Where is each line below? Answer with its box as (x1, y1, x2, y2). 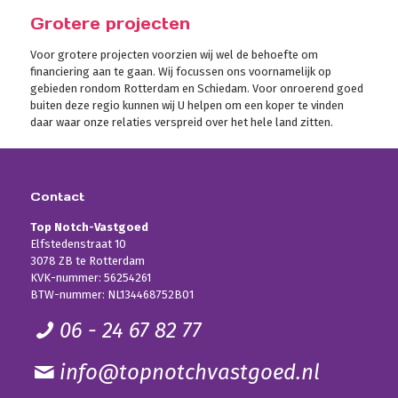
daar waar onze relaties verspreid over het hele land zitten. (29, 115, 333, 129)
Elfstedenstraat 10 (29, 236, 126, 251)
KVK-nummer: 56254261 (29, 270, 151, 284)
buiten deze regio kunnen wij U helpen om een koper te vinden (29, 98, 344, 112)
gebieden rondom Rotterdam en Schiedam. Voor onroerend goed (29, 81, 363, 95)
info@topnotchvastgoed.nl (60, 359, 321, 385)
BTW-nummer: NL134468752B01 (29, 287, 194, 301)
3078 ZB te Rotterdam (29, 253, 145, 267)
